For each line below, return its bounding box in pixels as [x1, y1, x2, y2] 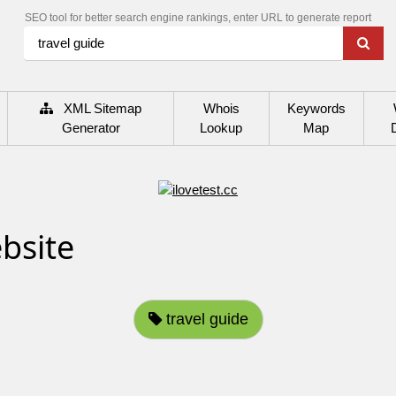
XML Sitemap [53, 100, 142, 116]
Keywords [286, 100, 346, 116]
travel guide [161, 309, 248, 328]
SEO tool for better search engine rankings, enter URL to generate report [24, 11, 371, 25]
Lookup [200, 119, 243, 135]
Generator [61, 119, 120, 135]
